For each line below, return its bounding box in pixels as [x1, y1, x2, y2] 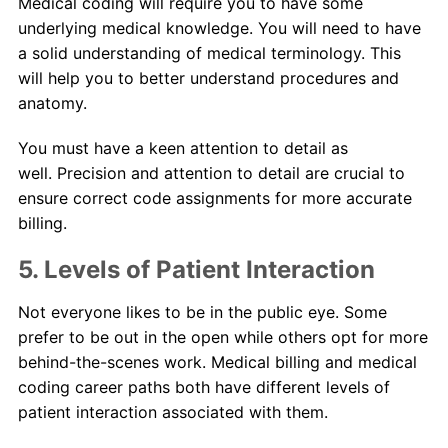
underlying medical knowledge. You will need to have [17, 18, 421, 39]
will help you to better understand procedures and [17, 68, 399, 89]
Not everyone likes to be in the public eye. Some [17, 302, 387, 323]
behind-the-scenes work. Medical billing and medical [17, 352, 417, 373]
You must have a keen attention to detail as [17, 138, 348, 159]
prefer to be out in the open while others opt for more [17, 327, 428, 348]
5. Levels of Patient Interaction [17, 255, 375, 285]
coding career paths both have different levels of [17, 377, 390, 398]
